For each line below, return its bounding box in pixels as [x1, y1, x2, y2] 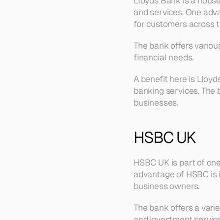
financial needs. [134, 52, 194, 63]
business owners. [134, 180, 200, 192]
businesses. [134, 97, 179, 108]
